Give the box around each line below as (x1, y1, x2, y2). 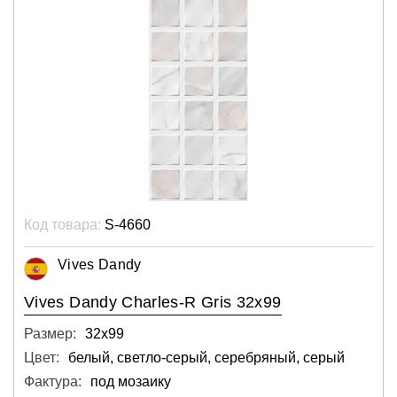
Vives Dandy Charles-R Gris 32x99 (24, 292, 282, 311)
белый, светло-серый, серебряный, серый (68, 349, 345, 365)
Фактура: (24, 373, 82, 389)
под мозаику (90, 373, 171, 389)
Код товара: (24, 216, 101, 232)
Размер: (24, 325, 76, 341)
